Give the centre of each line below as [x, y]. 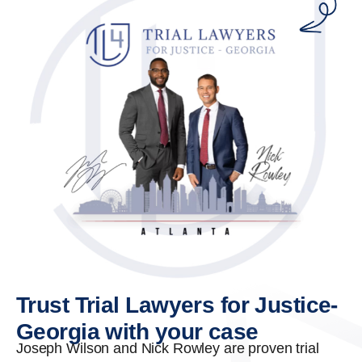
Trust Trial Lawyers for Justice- [177, 305]
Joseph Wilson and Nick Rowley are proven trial [168, 349]
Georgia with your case [137, 332]
